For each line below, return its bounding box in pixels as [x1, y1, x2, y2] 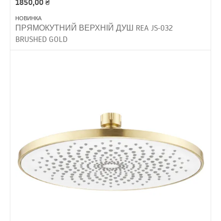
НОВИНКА [15, 14, 41, 22]
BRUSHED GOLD [15, 34, 68, 44]
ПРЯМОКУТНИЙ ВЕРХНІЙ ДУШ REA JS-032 [15, 22, 173, 33]
